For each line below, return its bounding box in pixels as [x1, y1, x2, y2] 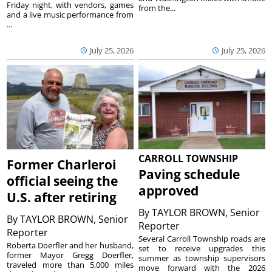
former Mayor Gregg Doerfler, [7, 249, 134, 260]
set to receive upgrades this [138, 242, 265, 254]
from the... [138, 2, 176, 14]
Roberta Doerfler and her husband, [7, 239, 134, 251]
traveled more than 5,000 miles [7, 259, 134, 270]
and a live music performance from [7, 9, 134, 21]
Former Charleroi [7, 155, 117, 173]
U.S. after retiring [7, 188, 117, 206]
